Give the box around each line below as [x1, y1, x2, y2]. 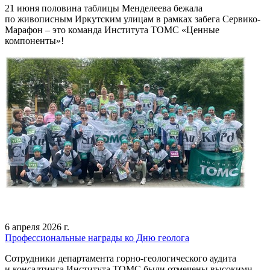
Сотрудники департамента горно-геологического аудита [5, 253, 236, 263]
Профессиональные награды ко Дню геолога [5, 233, 189, 243]
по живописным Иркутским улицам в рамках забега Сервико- [5, 14, 260, 24]
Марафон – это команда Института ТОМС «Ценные [5, 25, 219, 35]
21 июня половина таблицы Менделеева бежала [5, 3, 202, 13]
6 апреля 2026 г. [5, 222, 69, 232]
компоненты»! [5, 36, 64, 46]
